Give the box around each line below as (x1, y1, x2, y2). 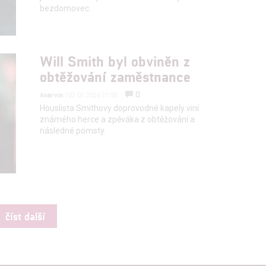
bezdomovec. (40, 4, 91, 13)
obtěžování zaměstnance (40, 68, 191, 85)
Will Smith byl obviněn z (40, 52, 191, 70)
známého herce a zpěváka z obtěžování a (40, 115, 195, 125)
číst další (5, 210, 45, 223)
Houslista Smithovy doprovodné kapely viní (40, 103, 199, 113)
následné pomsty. (40, 126, 106, 136)
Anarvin (40, 90, 64, 99)
